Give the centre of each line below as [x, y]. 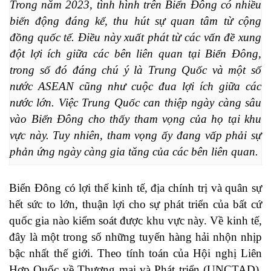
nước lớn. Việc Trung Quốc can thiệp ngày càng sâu [135, 102]
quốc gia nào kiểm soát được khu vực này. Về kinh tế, [135, 221]
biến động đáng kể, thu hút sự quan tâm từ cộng [135, 21]
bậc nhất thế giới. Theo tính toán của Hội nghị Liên [135, 253]
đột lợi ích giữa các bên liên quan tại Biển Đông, [135, 53]
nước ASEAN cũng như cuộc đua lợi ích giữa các [135, 86]
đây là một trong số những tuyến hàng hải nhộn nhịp [135, 237]
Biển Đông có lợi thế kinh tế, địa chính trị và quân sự [135, 188]
